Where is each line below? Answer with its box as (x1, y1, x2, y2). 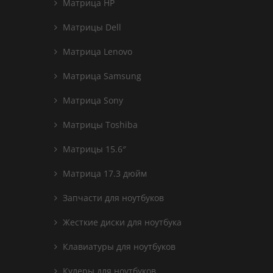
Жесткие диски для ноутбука (60, 216, 182, 228)
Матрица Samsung (60, 70, 141, 82)
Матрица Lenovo (60, 46, 132, 57)
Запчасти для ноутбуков (60, 192, 164, 204)
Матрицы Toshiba (60, 119, 138, 130)
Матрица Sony (60, 94, 123, 106)
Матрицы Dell (60, 21, 121, 33)
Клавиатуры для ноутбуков (60, 241, 175, 252)
